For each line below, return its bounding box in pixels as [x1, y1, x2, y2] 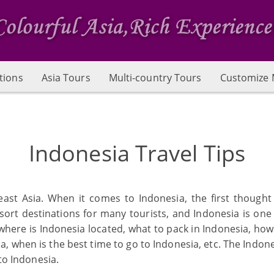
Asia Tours [41, 71, 91, 84]
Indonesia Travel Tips [28, 138, 246, 168]
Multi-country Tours [108, 71, 202, 84]
